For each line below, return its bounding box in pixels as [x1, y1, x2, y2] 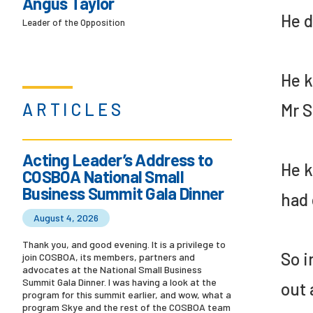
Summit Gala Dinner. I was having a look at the [22, 276, 217, 289]
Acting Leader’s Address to [22, 150, 213, 170]
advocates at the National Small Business [22, 263, 202, 276]
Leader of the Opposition [22, 17, 125, 29]
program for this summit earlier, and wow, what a [22, 289, 231, 301]
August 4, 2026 [34, 212, 99, 224]
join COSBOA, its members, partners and [22, 251, 195, 263]
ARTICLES [22, 99, 124, 120]
